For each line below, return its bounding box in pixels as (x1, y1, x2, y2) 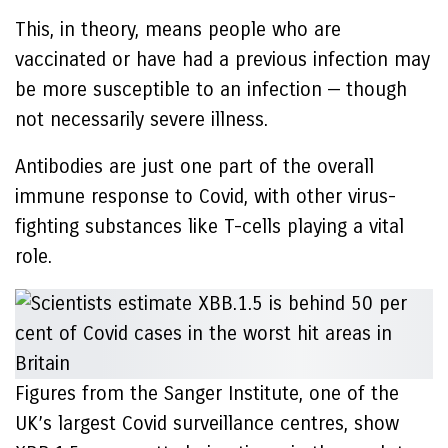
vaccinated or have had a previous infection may (15, 48, 430, 71)
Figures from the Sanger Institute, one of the (15, 382, 399, 405)
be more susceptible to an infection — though (15, 78, 407, 101)
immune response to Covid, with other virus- (15, 185, 396, 208)
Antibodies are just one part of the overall (15, 155, 374, 178)
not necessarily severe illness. (15, 108, 274, 131)
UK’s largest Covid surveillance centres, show (15, 412, 399, 435)
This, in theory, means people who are (15, 18, 341, 41)
